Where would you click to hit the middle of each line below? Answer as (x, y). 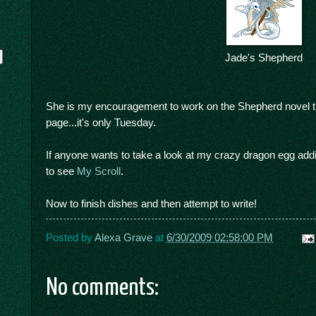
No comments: (102, 288)
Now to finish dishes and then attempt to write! (151, 204)
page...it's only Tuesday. (101, 123)
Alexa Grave (123, 238)
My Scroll (99, 171)
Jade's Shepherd (264, 58)
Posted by (70, 238)
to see (61, 171)
